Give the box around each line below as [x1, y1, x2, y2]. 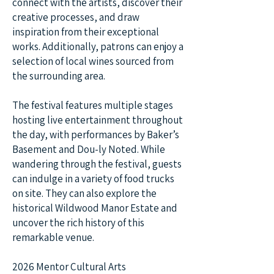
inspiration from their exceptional [12, 25, 159, 39]
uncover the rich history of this [12, 216, 144, 229]
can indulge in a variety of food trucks [12, 172, 174, 185]
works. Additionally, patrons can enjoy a [12, 40, 183, 53]
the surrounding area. [12, 69, 105, 83]
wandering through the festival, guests [12, 157, 182, 171]
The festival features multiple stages [12, 98, 173, 112]
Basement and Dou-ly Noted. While [12, 143, 165, 156]
